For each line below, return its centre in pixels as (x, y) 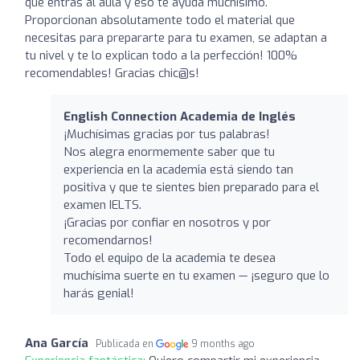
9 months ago (223, 344)
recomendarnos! (108, 240)
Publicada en (126, 344)
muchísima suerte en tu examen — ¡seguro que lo (196, 275)
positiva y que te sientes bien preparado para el (191, 187)
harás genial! (99, 293)
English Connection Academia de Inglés (180, 116)
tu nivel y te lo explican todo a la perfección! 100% (161, 55)
